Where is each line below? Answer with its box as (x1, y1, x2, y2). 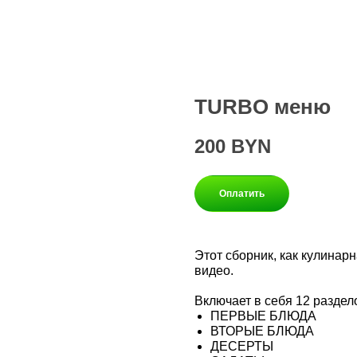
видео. (194, 263, 233, 277)
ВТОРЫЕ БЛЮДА (210, 324, 314, 338)
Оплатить (219, 187, 265, 199)
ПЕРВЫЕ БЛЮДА (210, 308, 316, 323)
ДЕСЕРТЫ (210, 339, 273, 353)
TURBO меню (194, 95, 331, 119)
